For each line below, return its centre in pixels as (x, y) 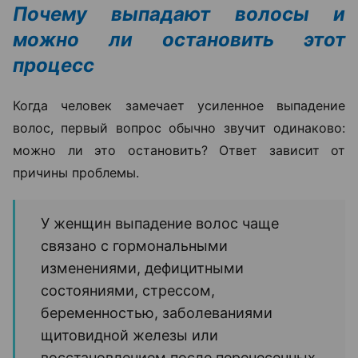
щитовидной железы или (129, 335)
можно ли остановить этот (179, 39)
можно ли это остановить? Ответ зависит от (179, 150)
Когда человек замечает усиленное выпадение (179, 105)
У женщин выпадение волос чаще (160, 223)
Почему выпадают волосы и (179, 14)
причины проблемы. (76, 172)
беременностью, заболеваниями (157, 312)
